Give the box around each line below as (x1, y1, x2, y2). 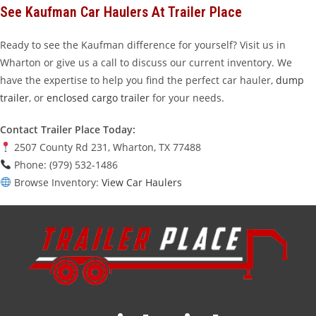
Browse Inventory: (11, 176, 102, 189)
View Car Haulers (101, 176, 182, 189)
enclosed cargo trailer (47, 91, 150, 104)
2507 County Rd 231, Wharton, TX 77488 (11, 140, 201, 154)
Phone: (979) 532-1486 (11, 158, 118, 171)
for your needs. (150, 91, 224, 104)
